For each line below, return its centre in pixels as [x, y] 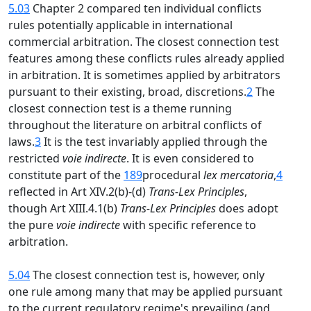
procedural [173, 175]
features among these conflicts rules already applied [146, 58]
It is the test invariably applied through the [154, 142]
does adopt [247, 208]
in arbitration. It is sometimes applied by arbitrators [144, 75]
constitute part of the [66, 175]
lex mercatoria [238, 175]
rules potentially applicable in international [120, 25]
